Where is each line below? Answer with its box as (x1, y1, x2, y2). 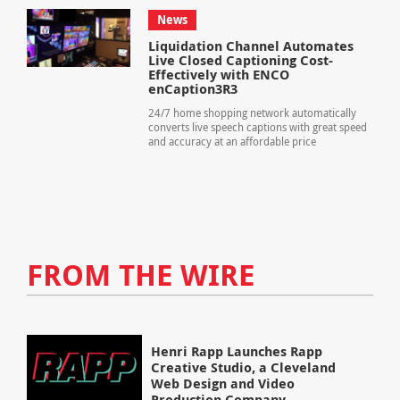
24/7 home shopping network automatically (147, 105, 356, 121)
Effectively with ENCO (147, 65, 289, 85)
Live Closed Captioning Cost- (147, 51, 333, 71)
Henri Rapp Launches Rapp (151, 342, 323, 362)
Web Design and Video (151, 374, 296, 394)
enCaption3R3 (147, 79, 237, 99)
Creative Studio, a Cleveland (151, 358, 337, 378)
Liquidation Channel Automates (147, 37, 354, 56)
